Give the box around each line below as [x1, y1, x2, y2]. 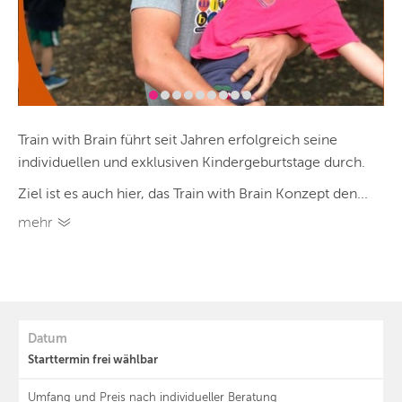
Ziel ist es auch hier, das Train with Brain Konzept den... [18, 186, 368, 203]
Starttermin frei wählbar [28, 353, 158, 367]
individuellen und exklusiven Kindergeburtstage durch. [18, 154, 365, 171]
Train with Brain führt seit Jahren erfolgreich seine [18, 132, 337, 149]
